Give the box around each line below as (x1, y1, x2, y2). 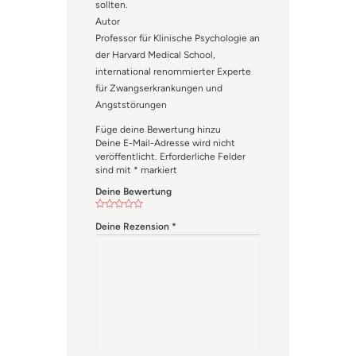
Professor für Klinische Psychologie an (95, 33, 260, 44)
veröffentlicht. (95, 151, 157, 163)
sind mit (95, 164, 133, 176)
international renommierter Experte (95, 66, 251, 78)
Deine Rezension (95, 221, 172, 233)
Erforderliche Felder (157, 151, 246, 163)
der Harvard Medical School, (95, 49, 215, 61)
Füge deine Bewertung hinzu (95, 124, 221, 136)
